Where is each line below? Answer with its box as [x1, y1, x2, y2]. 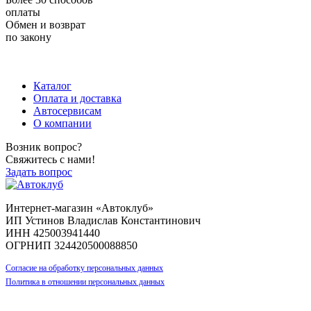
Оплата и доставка [33, 92, 121, 104]
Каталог [33, 79, 72, 92]
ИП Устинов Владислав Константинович [6, 214, 201, 226]
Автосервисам [33, 104, 101, 117]
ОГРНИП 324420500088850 [6, 239, 137, 251]
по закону [6, 31, 51, 43]
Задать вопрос [6, 165, 72, 178]
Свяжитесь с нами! [6, 153, 95, 165]
